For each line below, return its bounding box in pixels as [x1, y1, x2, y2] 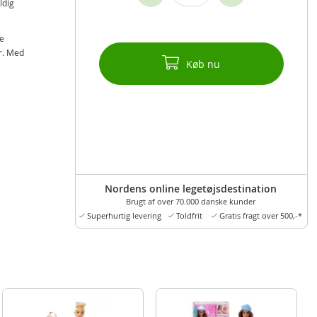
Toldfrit [173, 210, 202, 221]
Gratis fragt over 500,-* [217, 210, 302, 221]
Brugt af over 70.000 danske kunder [125, 196, 255, 207]
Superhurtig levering [84, 210, 161, 221]
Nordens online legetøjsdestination [104, 182, 277, 195]
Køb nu [186, 57, 221, 71]
